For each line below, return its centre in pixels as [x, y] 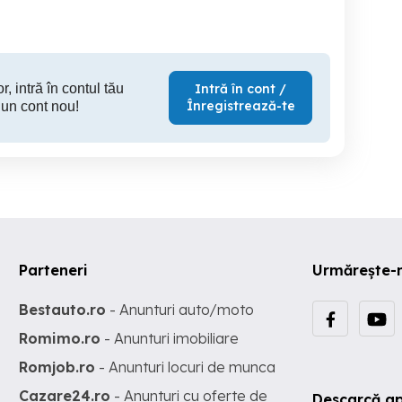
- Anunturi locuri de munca [186, 367]
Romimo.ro [60, 338]
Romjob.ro [57, 367]
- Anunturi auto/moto [180, 310]
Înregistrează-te [240, 106]
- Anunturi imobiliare [170, 338]
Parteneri [54, 270]
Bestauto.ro [63, 310]
